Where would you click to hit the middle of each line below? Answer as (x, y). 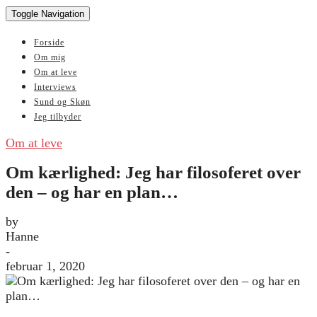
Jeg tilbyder (58, 117)
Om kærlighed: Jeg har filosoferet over (153, 172)
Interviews (55, 87)
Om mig (50, 57)
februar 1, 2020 (45, 266)
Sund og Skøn (62, 102)
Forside (49, 42)
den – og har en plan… (92, 192)
